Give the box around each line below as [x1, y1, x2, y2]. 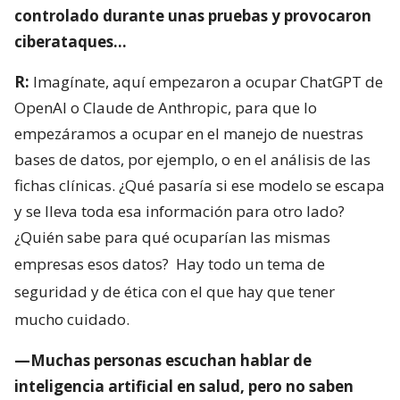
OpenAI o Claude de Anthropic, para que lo [14, 97, 317, 119]
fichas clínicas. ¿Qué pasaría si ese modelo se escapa [14, 175, 385, 196]
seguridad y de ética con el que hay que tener [14, 281, 335, 303]
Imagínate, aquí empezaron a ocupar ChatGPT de [29, 71, 383, 93]
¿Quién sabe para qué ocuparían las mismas [14, 227, 330, 248]
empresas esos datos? [14, 254, 172, 275]
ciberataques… [14, 31, 127, 53]
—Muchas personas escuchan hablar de [14, 350, 312, 371]
